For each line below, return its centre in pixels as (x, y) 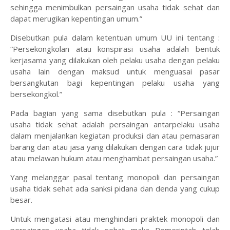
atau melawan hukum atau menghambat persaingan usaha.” (114, 158)
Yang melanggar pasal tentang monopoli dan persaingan (115, 177)
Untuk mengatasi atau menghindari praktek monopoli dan (115, 219)
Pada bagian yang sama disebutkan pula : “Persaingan (115, 113)
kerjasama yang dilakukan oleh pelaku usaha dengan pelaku (115, 60)
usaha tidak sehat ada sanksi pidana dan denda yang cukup (115, 189)
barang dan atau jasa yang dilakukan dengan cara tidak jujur (115, 147)
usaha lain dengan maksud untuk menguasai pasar (115, 72)
